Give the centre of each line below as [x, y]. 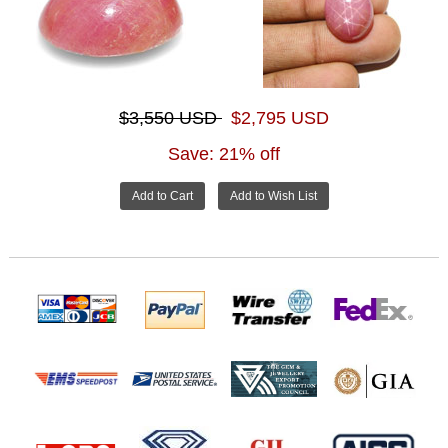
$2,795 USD [280, 117]
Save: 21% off [224, 153]
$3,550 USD [170, 117]
